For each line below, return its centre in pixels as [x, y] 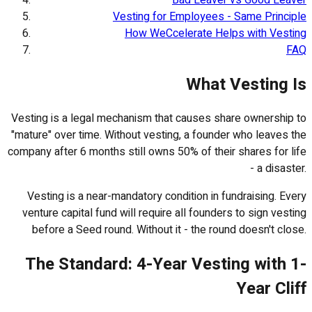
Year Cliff [271, 289]
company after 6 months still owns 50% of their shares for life [157, 152]
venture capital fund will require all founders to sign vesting [164, 213]
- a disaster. [278, 169]
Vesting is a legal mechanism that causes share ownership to [159, 119]
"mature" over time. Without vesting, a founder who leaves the [159, 135]
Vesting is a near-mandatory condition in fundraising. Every [167, 197]
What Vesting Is [246, 84]
